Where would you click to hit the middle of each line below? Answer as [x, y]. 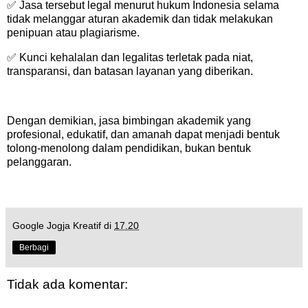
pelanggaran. [39, 162]
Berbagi [34, 247]
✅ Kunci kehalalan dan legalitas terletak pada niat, [130, 58]
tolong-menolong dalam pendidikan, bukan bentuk [129, 148]
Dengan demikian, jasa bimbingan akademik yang [129, 120]
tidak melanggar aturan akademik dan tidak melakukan [140, 19]
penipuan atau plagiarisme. [76, 33]
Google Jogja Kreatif [57, 225]
